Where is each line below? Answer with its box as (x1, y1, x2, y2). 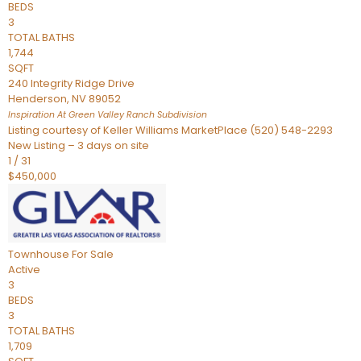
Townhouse (8, 247, 69, 262)
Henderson (8, 91, 67, 106)
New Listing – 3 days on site (8, 138, 149, 153)
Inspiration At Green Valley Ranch (8, 109, 155, 121)
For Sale (72, 247, 114, 262)
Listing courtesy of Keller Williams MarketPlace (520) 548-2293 (8, 122, 333, 138)
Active (8, 262, 40, 277)
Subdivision (155, 109, 207, 121)
